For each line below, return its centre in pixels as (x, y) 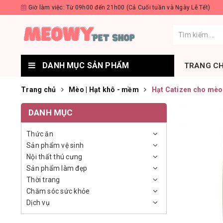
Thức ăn (40, 134)
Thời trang (43, 180)
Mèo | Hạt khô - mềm (104, 90)
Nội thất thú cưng (55, 157)
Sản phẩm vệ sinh (55, 145)
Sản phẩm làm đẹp (57, 168)
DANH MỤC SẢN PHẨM (85, 65)
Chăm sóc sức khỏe (58, 191)
